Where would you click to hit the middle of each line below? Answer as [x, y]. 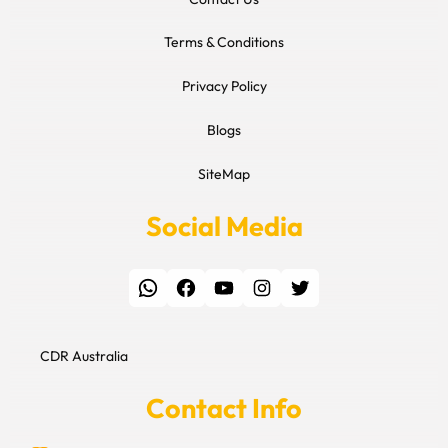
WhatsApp [142, 286]
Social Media [224, 225]
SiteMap [224, 173]
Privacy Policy [224, 85]
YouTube [218, 286]
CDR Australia [84, 355]
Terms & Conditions [224, 41]
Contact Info [224, 407]
